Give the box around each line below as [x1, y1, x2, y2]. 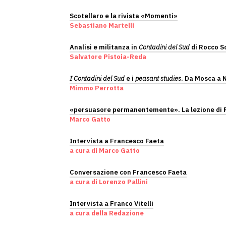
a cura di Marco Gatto [70, 146, 140, 155]
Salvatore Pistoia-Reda [70, 52, 146, 61]
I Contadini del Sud [70, 74, 125, 83]
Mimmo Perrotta [70, 84, 124, 92]
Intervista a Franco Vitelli [70, 199, 153, 208]
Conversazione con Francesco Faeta [70, 168, 187, 177]
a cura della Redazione [70, 209, 144, 217]
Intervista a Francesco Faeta [70, 137, 164, 145]
